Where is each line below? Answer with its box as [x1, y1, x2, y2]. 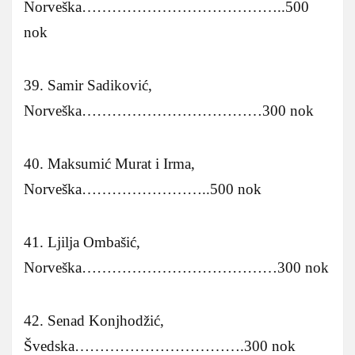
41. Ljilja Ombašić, [24, 233, 140, 250]
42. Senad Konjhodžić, [24, 311, 164, 329]
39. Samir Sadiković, [24, 76, 152, 94]
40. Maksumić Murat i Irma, [24, 155, 195, 172]
